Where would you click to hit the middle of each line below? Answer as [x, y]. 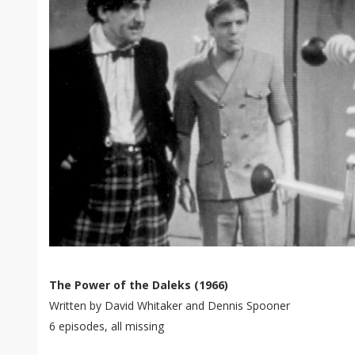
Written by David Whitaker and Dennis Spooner [170, 305]
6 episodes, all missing [107, 326]
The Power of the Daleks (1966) [139, 285]
